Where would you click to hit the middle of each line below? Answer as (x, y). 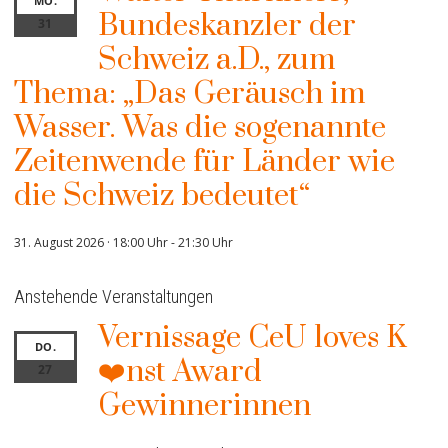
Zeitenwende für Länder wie (204, 162)
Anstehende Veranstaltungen (113, 297)
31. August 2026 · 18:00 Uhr (91, 243)
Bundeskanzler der (226, 26)
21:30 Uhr (205, 243)
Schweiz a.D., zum (216, 60)
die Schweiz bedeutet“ (162, 196)
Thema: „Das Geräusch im (190, 94)
